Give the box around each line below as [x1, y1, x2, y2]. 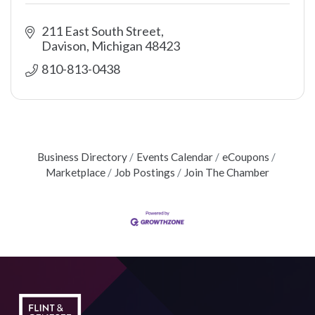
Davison [41, 38, 86, 53]
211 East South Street [41, 23, 161, 39]
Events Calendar [136, 150, 213, 163]
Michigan [91, 38, 143, 53]
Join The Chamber [184, 166, 269, 179]
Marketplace [46, 166, 105, 179]
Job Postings [115, 166, 175, 179]
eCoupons [221, 150, 269, 163]
